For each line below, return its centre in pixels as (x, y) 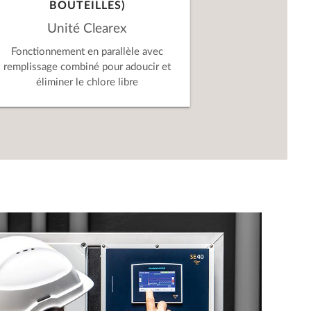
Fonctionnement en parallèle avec (87, 52)
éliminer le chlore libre (87, 83)
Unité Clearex (87, 28)
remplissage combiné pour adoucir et (87, 67)
